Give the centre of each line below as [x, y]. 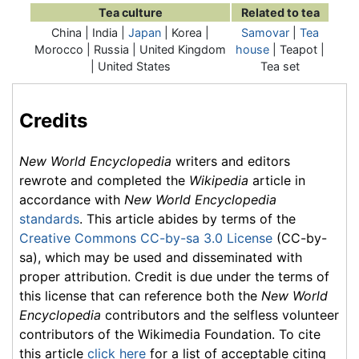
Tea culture [130, 13]
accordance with [72, 199]
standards [49, 218]
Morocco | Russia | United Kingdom [130, 50]
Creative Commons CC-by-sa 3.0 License [146, 238]
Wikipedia [219, 180]
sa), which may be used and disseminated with [161, 257]
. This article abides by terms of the [188, 218]
